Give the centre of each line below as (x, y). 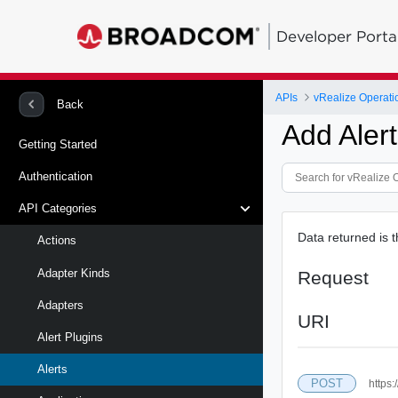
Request (334, 277)
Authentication (56, 176)
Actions (57, 241)
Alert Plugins (70, 337)
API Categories (58, 209)
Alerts (52, 370)
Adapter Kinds (74, 273)
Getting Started (58, 144)
